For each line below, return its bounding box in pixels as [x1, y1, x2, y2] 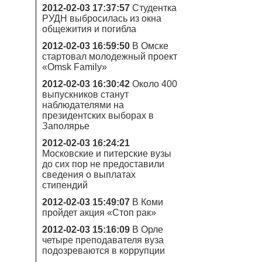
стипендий [42, 180, 88, 190]
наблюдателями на [42, 100, 124, 110]
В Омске [132, 41, 168, 51]
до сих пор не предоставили [42, 159, 164, 169]
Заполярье [42, 121, 89, 131]
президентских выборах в [42, 111, 154, 120]
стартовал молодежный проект [42, 51, 177, 61]
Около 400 [132, 79, 177, 89]
